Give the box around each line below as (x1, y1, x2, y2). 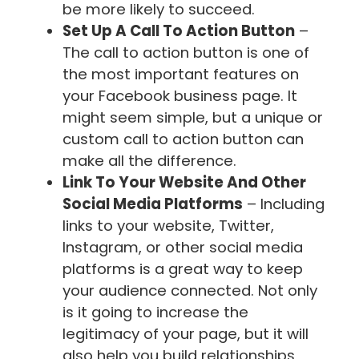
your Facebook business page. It (63, 86, 297, 107)
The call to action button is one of (63, 42, 309, 63)
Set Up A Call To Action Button (63, 21, 295, 42)
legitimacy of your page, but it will (63, 324, 309, 345)
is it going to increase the (63, 302, 248, 323)
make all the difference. (63, 151, 236, 171)
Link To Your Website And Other (63, 172, 306, 193)
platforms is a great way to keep (63, 259, 303, 280)
